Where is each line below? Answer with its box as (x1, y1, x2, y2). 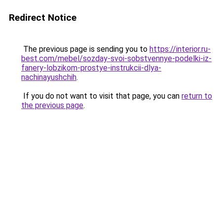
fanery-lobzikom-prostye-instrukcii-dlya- (21, 63, 161, 73)
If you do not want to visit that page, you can (21, 91, 182, 101)
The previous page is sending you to (21, 44, 149, 54)
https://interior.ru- (149, 44, 211, 54)
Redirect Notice (9, 12, 76, 23)
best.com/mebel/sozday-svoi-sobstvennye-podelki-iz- (21, 54, 212, 63)
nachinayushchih (21, 73, 76, 82)
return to (182, 91, 212, 101)
